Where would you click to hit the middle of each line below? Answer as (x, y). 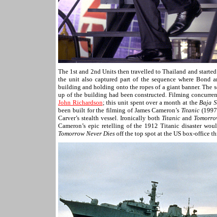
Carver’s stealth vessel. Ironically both (110, 118)
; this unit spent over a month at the (151, 102)
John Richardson (80, 102)
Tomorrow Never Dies (86, 133)
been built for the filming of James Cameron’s (120, 110)
